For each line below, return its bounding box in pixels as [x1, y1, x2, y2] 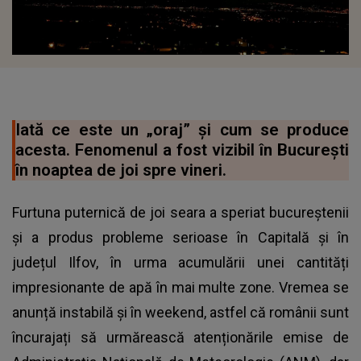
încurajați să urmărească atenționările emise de [12, 328, 349, 346]
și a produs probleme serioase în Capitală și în [12, 228, 349, 246]
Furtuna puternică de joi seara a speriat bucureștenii [12, 203, 349, 221]
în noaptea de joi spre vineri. [15, 160, 226, 180]
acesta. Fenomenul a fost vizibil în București [15, 139, 349, 160]
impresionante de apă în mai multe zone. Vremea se [12, 278, 349, 296]
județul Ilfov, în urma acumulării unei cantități [12, 253, 349, 271]
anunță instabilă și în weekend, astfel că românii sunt [12, 303, 349, 321]
